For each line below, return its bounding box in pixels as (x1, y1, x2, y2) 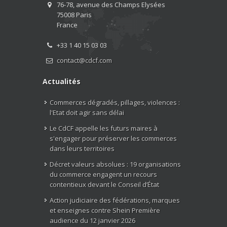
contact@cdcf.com (56, 55, 112, 65)
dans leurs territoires (50, 143, 115, 153)
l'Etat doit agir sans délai (50, 107, 124, 117)
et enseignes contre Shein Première (50, 205, 160, 215)
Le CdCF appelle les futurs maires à (50, 123, 158, 133)
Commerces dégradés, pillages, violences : (50, 97, 180, 107)
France (56, 20, 78, 29)
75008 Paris (56, 10, 92, 19)
